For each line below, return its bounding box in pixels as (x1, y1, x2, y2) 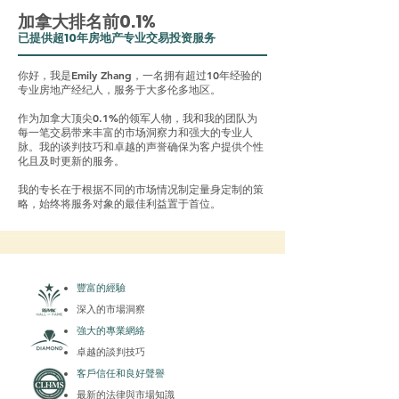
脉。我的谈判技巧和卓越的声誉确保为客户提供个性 (18, 138, 264, 153)
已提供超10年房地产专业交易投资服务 (18, 28, 216, 46)
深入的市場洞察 (77, 302, 145, 315)
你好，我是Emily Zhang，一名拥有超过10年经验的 (18, 67, 262, 82)
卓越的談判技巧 (77, 345, 145, 358)
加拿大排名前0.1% (18, 9, 156, 34)
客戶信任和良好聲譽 (77, 366, 165, 379)
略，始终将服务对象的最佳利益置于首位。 (18, 195, 221, 210)
